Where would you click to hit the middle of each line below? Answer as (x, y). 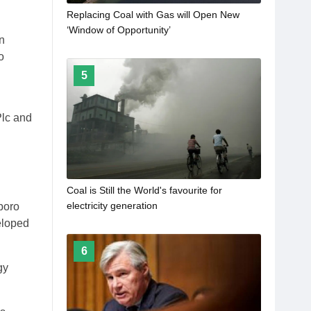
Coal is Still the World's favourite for (144, 190)
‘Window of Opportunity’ (119, 30)
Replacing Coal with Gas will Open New (153, 14)
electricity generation (112, 205)
